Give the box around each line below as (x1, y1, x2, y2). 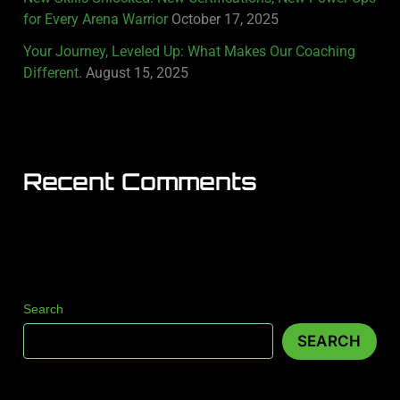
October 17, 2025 (171, 11, 279, 29)
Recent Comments (23, 166, 258, 196)
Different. (23, 64, 83, 82)
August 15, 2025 (86, 64, 189, 82)
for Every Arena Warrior (23, 11, 169, 29)
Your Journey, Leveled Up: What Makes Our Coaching (23, 43, 356, 61)
